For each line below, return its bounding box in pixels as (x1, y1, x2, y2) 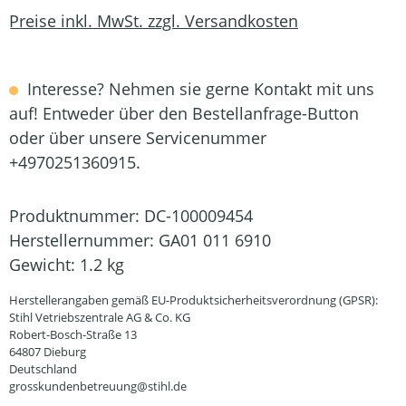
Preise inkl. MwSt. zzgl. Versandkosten (9, 9, 298, 32)
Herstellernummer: (9, 229, 159, 251)
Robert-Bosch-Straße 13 (9, 326, 137, 343)
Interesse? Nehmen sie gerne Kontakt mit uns (23, 78, 374, 100)
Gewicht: (9, 254, 80, 275)
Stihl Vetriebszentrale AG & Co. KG (9, 309, 190, 325)
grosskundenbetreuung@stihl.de (9, 378, 187, 394)
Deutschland (9, 361, 77, 377)
